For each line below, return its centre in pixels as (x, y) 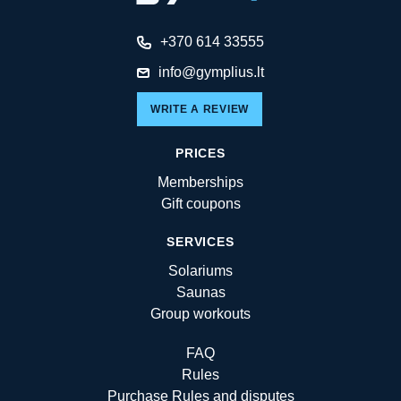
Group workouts (200, 314)
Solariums (200, 271)
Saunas (200, 293)
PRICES (200, 154)
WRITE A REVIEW (200, 110)
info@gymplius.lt (211, 73)
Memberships (200, 183)
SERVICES (200, 242)
